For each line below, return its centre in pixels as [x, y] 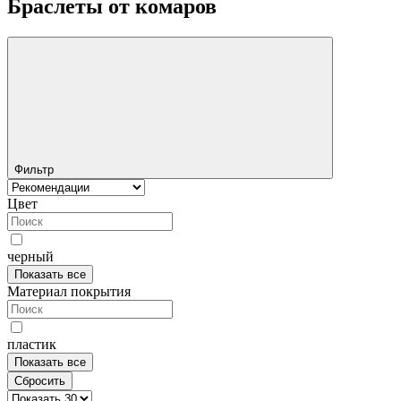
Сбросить [40, 380]
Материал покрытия [69, 291]
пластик [32, 344]
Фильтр [36, 169]
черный [30, 256]
